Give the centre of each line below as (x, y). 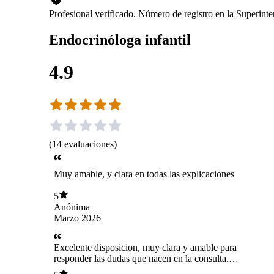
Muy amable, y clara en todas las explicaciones (144, 174)
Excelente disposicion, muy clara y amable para (145, 248)
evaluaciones (89, 144)
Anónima (72, 207)
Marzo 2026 (77, 218)
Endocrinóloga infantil (120, 39)
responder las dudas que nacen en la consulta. (141, 259)
